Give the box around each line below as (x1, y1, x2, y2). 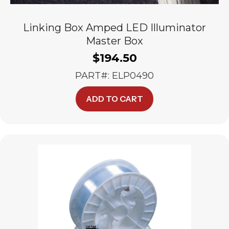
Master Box (86, 35, 143, 47)
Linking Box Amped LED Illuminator (23, 21, 206, 34)
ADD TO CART (86, 94, 143, 104)
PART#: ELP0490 (75, 70, 154, 81)
